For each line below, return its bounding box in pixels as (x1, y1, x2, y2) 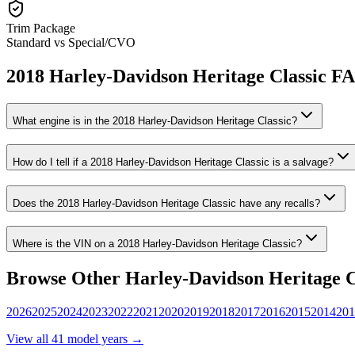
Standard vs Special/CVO (6, 36, 136, 50)
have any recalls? (236, 197, 320, 209)
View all (6, 332, 52, 346)
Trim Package (6, 21, 75, 36)
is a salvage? (269, 155, 334, 168)
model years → (64, 332, 143, 346)
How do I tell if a (13, 155, 90, 168)
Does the (13, 197, 57, 209)
